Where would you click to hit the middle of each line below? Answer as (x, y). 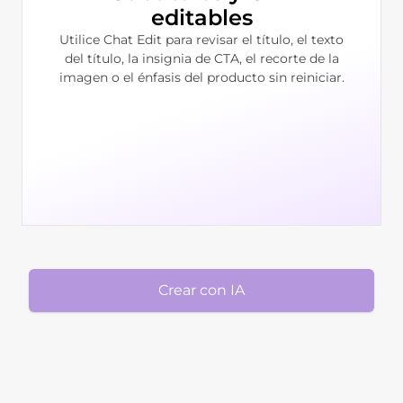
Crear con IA (201, 290)
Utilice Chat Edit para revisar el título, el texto (201, 39)
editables (201, 17)
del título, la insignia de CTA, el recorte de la (201, 58)
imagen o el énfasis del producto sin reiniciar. (201, 77)
